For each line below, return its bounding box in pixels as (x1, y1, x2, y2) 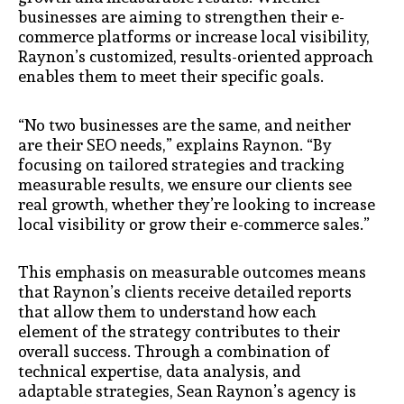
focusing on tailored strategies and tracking (18, 151, 344, 178)
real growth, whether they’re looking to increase (18, 190, 375, 217)
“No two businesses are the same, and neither (18, 111, 351, 138)
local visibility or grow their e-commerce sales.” (18, 210, 370, 237)
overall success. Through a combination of (18, 338, 330, 365)
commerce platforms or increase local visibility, (18, 23, 370, 50)
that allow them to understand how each (18, 298, 317, 326)
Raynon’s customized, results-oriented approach (18, 43, 373, 70)
